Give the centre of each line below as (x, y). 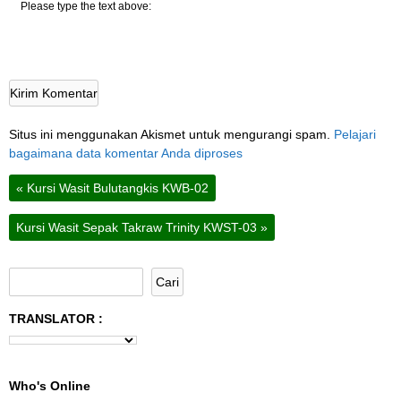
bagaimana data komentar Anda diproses (126, 153)
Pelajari (355, 134)
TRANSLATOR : (56, 318)
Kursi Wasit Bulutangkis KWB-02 (116, 188)
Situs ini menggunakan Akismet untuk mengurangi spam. (171, 134)
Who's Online (50, 385)
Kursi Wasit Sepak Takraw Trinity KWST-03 (138, 228)
